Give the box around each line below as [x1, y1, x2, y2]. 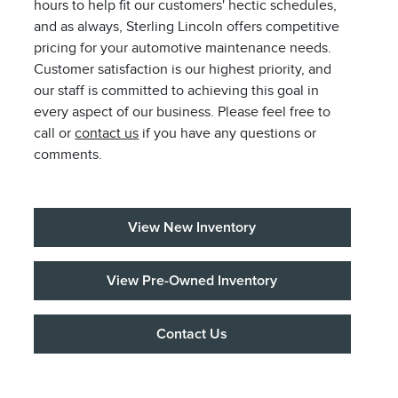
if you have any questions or [139, 125, 317, 142]
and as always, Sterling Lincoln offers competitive [34, 19, 340, 36]
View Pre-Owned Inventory [107, 274, 278, 289]
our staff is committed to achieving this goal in [34, 83, 320, 99]
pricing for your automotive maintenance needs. [34, 40, 332, 57]
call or [34, 125, 76, 142]
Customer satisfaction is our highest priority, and [34, 61, 332, 78]
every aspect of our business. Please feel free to [34, 104, 331, 121]
